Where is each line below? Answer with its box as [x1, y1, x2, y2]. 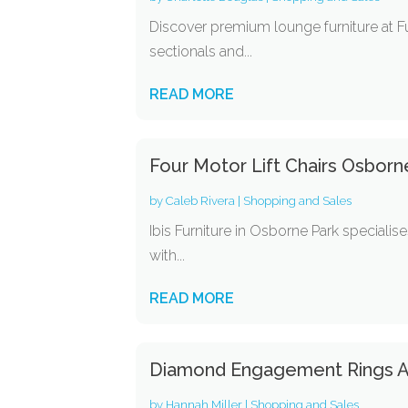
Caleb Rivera [166, 194, 236, 208]
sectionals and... [149, 43, 253, 60]
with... [149, 247, 186, 264]
